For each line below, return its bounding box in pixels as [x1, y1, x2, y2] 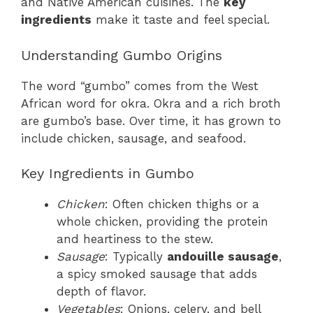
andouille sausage [167, 249, 279, 264]
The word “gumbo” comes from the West [21, 78, 259, 93]
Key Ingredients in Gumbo [21, 165, 194, 182]
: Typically [105, 249, 167, 264]
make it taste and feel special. [92, 13, 270, 27]
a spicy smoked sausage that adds [57, 267, 257, 282]
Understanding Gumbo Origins [21, 46, 222, 64]
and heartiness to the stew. [57, 232, 213, 247]
